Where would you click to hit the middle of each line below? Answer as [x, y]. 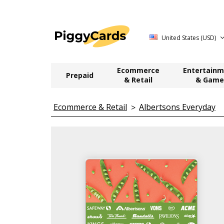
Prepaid [79, 75]
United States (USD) [189, 38]
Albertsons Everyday [177, 107]
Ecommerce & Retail [90, 107]
